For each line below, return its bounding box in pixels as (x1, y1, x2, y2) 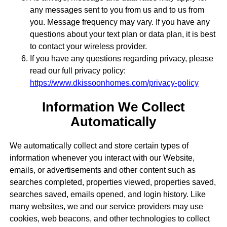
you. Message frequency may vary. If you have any (29, 17, 210, 26)
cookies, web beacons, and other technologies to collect (9, 214, 210, 223)
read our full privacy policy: (29, 66, 126, 75)
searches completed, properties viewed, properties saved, (9, 178, 216, 187)
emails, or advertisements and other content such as (9, 166, 196, 175)
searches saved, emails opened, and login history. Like (9, 190, 206, 199)
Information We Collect (42, 100, 185, 115)
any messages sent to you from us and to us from (29, 5, 204, 14)
